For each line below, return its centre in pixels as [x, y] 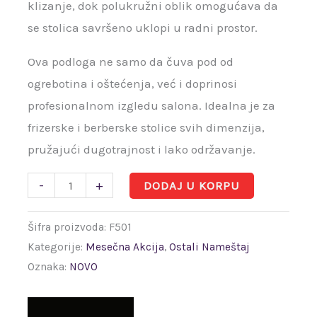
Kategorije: [57, 247]
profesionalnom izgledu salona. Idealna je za [152, 106]
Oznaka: [49, 266]
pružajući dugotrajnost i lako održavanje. [142, 150]
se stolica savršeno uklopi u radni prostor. [143, 28]
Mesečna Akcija [125, 247]
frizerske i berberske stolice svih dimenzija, [146, 128]
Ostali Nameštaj [210, 247]
